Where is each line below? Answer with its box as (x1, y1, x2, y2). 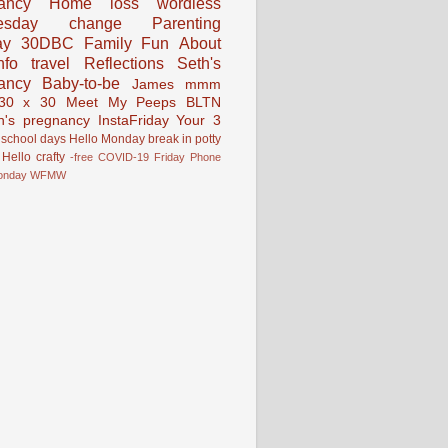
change (68, 14, 122, 33)
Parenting (152, 14, 221, 33)
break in (148, 132, 192, 147)
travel (31, 54, 70, 73)
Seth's (177, 54, 221, 73)
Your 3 (176, 113, 221, 129)
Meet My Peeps (65, 95, 177, 111)
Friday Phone (154, 151, 221, 164)
